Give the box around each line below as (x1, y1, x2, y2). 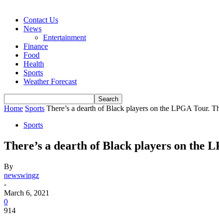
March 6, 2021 (4, 188, 49, 197)
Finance (23, 42, 48, 50)
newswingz (4, 171, 39, 179)
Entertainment (43, 33, 86, 42)
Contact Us (23, 16, 58, 24)
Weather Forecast (23, 77, 77, 86)
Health (23, 60, 44, 68)
